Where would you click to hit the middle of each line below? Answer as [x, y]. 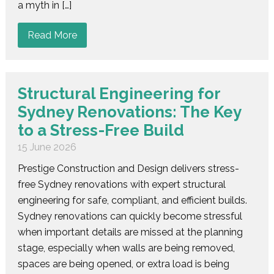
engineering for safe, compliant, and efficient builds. [132, 200]
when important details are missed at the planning [130, 232]
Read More [52, 35]
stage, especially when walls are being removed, [126, 248]
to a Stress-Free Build [101, 130]
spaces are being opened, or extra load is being [123, 264]
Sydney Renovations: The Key [129, 112]
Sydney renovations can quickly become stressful [130, 216]
